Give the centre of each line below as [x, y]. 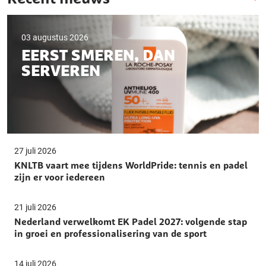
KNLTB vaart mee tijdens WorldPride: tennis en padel [131, 165]
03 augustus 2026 [55, 37]
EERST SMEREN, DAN [98, 56]
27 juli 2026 [35, 151]
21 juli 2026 [35, 207]
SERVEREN [61, 71]
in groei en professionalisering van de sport [110, 233]
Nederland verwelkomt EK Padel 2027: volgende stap [131, 221]
